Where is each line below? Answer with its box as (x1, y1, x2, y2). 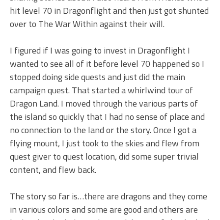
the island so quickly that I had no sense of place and (10, 110, 205, 124)
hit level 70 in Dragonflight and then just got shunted (10, 4, 209, 18)
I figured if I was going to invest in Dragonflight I (10, 44, 190, 57)
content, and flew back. (10, 163, 96, 177)
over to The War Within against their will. (10, 17, 165, 31)
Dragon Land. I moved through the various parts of (10, 97, 198, 110)
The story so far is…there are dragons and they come (10, 190, 207, 203)
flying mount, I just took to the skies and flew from (10, 137, 199, 150)
